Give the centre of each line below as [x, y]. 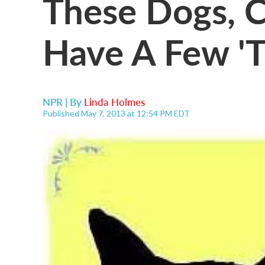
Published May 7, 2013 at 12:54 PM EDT [116, 113]
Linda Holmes [114, 102]
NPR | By [63, 102]
